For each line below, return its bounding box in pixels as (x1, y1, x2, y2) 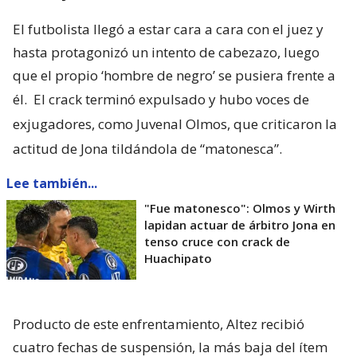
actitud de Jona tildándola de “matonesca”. (13, 139, 282, 158)
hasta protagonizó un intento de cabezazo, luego (13, 42, 320, 61)
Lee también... (6, 174, 97, 192)
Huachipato (144, 249, 212, 266)
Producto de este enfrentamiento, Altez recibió (13, 314, 304, 333)
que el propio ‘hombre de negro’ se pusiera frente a (13, 65, 335, 84)
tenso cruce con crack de (144, 233, 290, 249)
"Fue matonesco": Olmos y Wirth (144, 199, 335, 216)
